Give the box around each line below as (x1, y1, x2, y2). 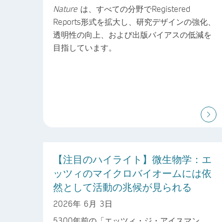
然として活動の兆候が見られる (53, 180, 192, 194)
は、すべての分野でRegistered (77, 3, 190, 14)
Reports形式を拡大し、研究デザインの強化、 (53, 16, 216, 27)
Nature (53, 3, 77, 14)
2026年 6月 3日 (53, 198, 112, 209)
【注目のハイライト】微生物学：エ (53, 153, 212, 166)
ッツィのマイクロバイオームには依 (53, 166, 212, 180)
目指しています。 (53, 42, 116, 53)
